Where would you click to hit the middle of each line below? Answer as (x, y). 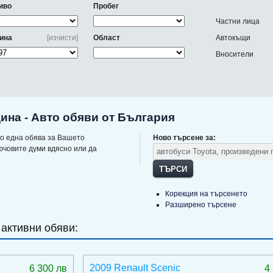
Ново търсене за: (184, 138)
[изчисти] (62, 38)
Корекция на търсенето (206, 194)
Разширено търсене (201, 205)
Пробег (106, 6)
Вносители (235, 54)
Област (107, 38)
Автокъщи (233, 38)
